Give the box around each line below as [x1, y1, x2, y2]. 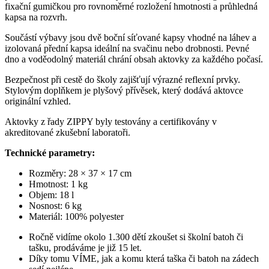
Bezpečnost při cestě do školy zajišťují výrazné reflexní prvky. [5, 74, 240, 85]
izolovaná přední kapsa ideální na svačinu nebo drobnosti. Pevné [5, 43, 249, 54]
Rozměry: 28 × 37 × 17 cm [29, 168, 131, 179]
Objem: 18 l [29, 190, 74, 201]
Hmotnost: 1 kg [29, 179, 88, 190]
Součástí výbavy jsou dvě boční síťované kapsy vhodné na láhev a [5, 32, 256, 43]
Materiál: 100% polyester [29, 211, 124, 222]
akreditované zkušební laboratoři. [5, 127, 130, 138]
